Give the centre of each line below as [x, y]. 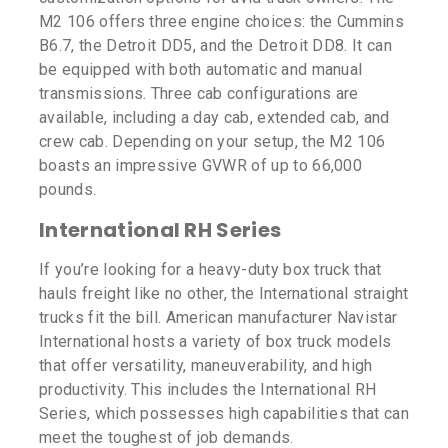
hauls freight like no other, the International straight [224, 294]
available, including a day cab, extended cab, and [214, 118]
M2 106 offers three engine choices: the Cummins [222, 22]
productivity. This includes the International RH [208, 390]
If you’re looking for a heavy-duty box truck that [210, 270]
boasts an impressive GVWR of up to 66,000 [201, 166]
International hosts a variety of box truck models [215, 342]
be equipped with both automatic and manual [201, 70]
